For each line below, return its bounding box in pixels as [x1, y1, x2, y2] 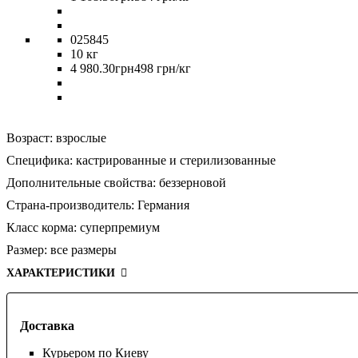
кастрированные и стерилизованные [76, 153, 276, 167]
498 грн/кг [134, 61, 191, 75]
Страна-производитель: [6, 197, 134, 212]
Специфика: [6, 153, 73, 167]
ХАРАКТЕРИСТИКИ [6, 266, 115, 279]
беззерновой [159, 175, 226, 189]
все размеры [50, 242, 117, 257]
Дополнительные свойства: [6, 175, 156, 189]
